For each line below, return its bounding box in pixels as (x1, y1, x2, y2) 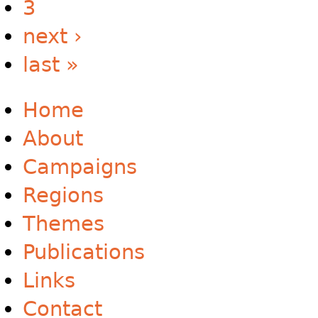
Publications (23, 240, 145, 265)
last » (23, 53, 79, 77)
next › (23, 24, 82, 49)
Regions (23, 183, 104, 208)
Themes (23, 212, 104, 236)
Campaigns (23, 155, 137, 180)
